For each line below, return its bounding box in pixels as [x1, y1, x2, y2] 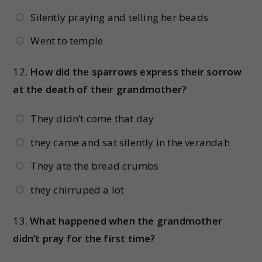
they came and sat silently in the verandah [30, 135, 230, 149]
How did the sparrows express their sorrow [30, 65, 242, 79]
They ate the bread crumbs [30, 159, 159, 173]
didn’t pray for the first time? [13, 231, 156, 245]
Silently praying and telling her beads [30, 11, 208, 24]
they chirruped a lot [30, 182, 125, 196]
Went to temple [30, 34, 104, 48]
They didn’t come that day [30, 112, 154, 126]
